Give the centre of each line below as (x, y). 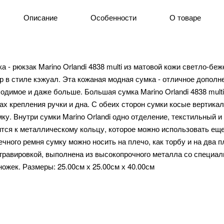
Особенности (113, 17)
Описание (40, 17)
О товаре (185, 17)
